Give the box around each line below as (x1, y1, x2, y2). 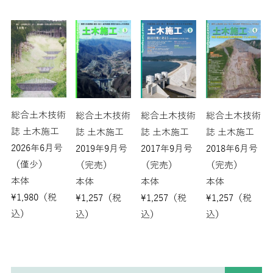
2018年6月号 (205, 144, 258, 154)
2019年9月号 (76, 144, 128, 154)
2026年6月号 (10, 143, 63, 153)
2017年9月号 (140, 143, 193, 154)
